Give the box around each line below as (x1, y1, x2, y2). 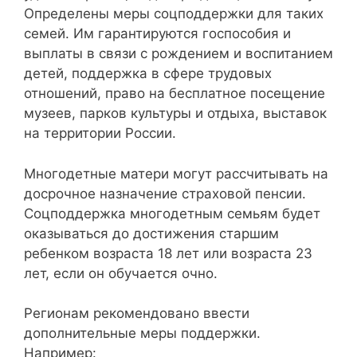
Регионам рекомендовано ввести (24, 305, 249, 321)
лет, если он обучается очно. (24, 265, 218, 281)
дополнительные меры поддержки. (24, 325, 261, 341)
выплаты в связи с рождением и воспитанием (24, 45, 333, 61)
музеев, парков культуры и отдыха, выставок (24, 105, 327, 121)
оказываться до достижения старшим (24, 225, 279, 241)
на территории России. (24, 125, 176, 141)
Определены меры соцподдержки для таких (24, 6, 324, 22)
